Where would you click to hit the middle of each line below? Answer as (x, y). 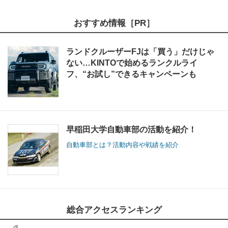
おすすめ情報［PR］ (114, 23)
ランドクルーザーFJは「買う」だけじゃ (140, 51)
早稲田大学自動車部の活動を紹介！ (131, 129)
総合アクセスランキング (114, 210)
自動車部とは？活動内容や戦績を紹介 (122, 145)
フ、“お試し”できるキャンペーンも (131, 74)
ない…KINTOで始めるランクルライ (132, 63)
